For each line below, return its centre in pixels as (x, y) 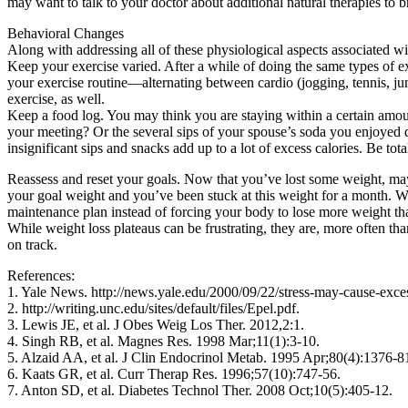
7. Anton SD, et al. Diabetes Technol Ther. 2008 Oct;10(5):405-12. (200, 390)
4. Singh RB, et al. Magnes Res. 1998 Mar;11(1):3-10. (163, 341)
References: (41, 275)
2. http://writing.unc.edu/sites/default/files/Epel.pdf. (153, 308)
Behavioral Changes (66, 33)
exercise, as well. (56, 98)
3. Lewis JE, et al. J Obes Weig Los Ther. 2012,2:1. (156, 324)
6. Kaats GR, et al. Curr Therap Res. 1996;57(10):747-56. (174, 373)
